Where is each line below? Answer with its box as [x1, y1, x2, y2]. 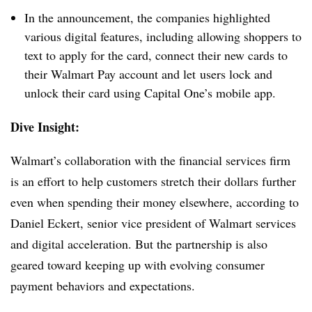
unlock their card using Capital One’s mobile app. [24, 84, 276, 101]
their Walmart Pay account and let [24, 65, 196, 82]
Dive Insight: [10, 118, 79, 136]
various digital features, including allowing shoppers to [24, 28, 302, 45]
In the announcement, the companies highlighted [24, 9, 270, 26]
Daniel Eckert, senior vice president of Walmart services [10, 214, 296, 231]
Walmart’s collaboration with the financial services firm [10, 152, 290, 169]
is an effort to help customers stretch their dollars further [10, 173, 296, 189]
